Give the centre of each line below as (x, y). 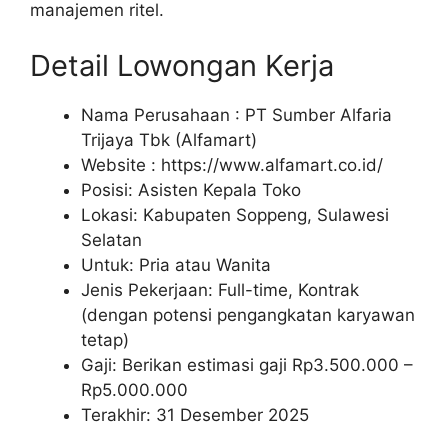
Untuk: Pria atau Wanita (176, 264)
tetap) (105, 339)
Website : (121, 164)
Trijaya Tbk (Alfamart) (169, 139)
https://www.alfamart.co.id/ (272, 164)
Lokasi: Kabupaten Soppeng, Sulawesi (235, 214)
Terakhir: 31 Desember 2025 (195, 414)
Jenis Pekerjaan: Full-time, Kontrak (220, 289)
